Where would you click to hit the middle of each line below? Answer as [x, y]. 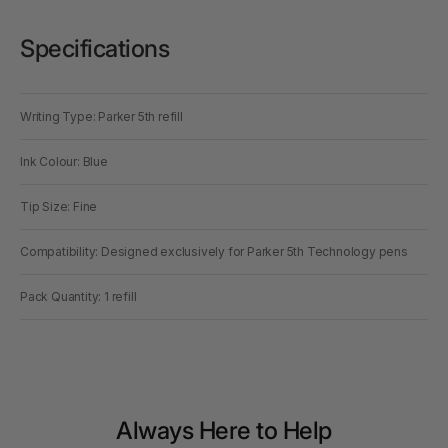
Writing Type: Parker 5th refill [101, 116]
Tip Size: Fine [59, 206]
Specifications [94, 48]
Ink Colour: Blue [64, 161]
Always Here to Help [224, 430]
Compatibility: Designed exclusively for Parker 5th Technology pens [214, 251]
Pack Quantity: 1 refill [78, 296]
